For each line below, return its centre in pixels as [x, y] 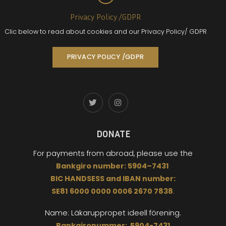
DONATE [113, 134]
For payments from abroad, [85, 154]
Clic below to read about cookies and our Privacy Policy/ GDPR [105, 31]
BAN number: [150, 179]
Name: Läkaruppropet [86, 213]
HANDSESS [85, 179]
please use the [165, 154]
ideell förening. [154, 213]
